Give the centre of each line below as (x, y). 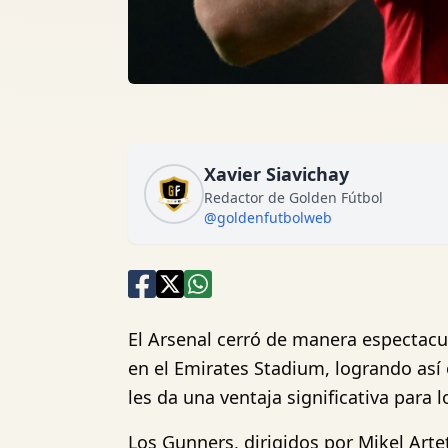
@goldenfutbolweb (268, 217)
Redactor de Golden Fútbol (293, 197)
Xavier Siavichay (276, 174)
